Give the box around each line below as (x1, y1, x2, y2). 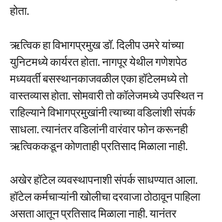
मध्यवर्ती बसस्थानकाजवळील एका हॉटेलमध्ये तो (10, 71, 188, 85)
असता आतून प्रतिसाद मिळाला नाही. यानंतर (10, 206, 176, 221)
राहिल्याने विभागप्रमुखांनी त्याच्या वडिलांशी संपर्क (10, 105, 195, 119)
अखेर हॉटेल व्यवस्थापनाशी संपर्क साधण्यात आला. (10, 172, 198, 187)
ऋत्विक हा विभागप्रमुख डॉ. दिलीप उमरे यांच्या (10, 37, 184, 52)
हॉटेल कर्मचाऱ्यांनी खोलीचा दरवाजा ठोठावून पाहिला (10, 189, 200, 204)
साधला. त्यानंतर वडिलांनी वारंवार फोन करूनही (10, 121, 188, 136)
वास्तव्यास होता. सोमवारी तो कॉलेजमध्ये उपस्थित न (10, 88, 203, 102)
